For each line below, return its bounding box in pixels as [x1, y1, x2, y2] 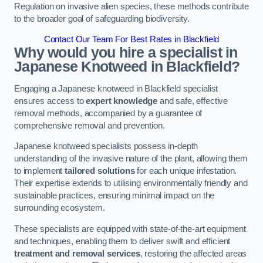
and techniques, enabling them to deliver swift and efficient [14, 236, 231, 246]
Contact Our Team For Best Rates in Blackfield [43, 35, 220, 45]
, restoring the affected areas [140, 248, 247, 258]
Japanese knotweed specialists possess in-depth [14, 141, 198, 151]
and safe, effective [157, 96, 228, 106]
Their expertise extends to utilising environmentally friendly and [14, 178, 248, 188]
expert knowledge [86, 96, 158, 106]
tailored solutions [65, 166, 135, 176]
